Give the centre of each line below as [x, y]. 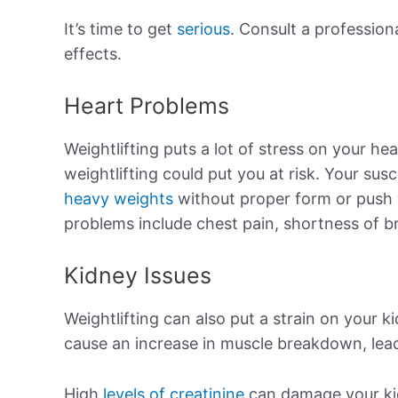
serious [203, 29]
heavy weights [119, 198]
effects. [93, 54]
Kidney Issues [138, 275]
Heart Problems [147, 105]
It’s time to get [120, 29]
